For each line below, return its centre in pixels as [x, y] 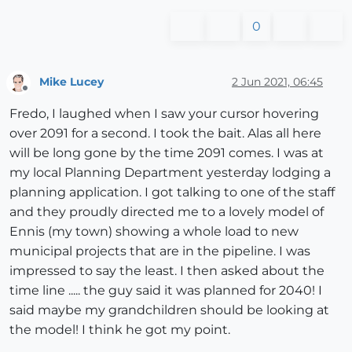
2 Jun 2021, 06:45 [277, 82]
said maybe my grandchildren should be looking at [169, 310]
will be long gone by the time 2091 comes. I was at [167, 153]
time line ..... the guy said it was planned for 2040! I [166, 291]
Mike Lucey [71, 82]
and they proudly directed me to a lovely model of [167, 212]
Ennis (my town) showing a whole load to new [154, 232]
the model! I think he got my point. [120, 330]
